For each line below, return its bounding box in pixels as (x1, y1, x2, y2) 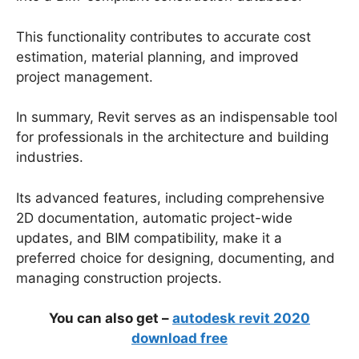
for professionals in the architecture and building (16, 129, 329, 146)
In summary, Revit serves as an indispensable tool (16, 109, 337, 126)
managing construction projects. (16, 269, 222, 286)
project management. (16, 68, 153, 85)
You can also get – (49, 310, 172, 327)
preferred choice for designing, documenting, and (16, 249, 335, 266)
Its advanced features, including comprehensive (16, 189, 325, 206)
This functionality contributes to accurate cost (16, 28, 311, 45)
